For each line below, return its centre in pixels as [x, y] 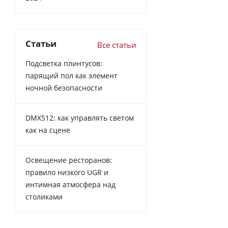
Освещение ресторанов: [69, 160]
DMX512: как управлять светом [80, 118]
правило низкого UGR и [67, 172]
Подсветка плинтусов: [64, 63]
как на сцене [48, 130]
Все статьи [117, 45]
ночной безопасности [64, 88]
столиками [44, 196]
